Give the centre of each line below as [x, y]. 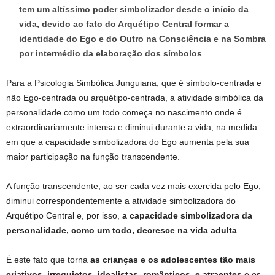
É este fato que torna [47, 260]
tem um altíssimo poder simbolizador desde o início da [134, 10]
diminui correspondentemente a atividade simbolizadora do [121, 201]
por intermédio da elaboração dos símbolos [110, 54]
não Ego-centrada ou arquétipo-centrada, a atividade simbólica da [135, 98]
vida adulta [214, 230]
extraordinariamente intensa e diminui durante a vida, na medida [132, 127]
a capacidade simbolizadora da [187, 216]
